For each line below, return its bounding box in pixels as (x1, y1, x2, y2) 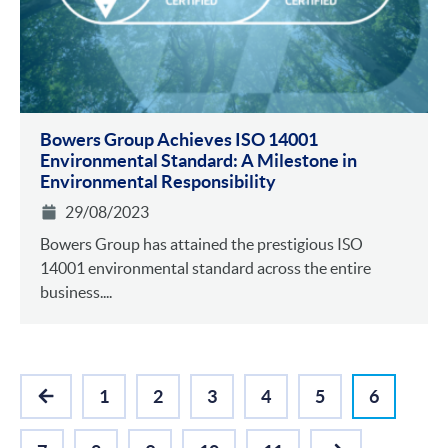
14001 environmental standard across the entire (40, 258, 371, 277)
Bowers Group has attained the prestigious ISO (40, 234, 363, 253)
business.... (40, 282, 112, 301)
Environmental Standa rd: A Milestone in (40, 149, 357, 171)
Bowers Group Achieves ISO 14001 (40, 128, 318, 150)
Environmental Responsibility (40, 170, 276, 192)
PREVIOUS (44, 397, 134, 419)
